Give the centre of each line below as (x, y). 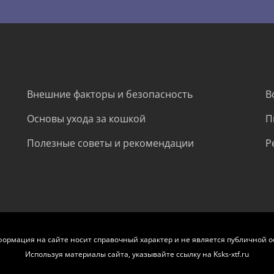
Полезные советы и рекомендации (110, 143)
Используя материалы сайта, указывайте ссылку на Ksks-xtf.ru (137, 254)
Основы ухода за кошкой (86, 119)
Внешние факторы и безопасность (110, 94)
